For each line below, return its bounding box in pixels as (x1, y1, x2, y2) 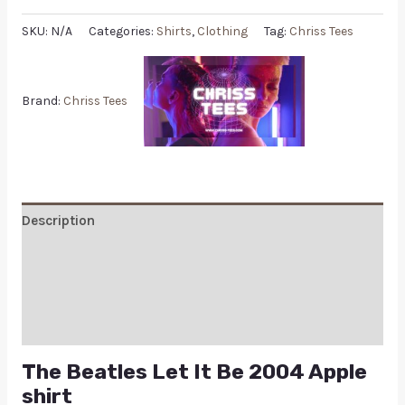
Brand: (21, 92, 63, 108)
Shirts (155, 24, 192, 40)
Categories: (88, 24, 156, 40)
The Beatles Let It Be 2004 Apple (21, 358, 367, 384)
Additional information (21, 248, 167, 265)
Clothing (196, 24, 248, 40)
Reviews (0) (21, 284, 97, 301)
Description (21, 212, 95, 230)
